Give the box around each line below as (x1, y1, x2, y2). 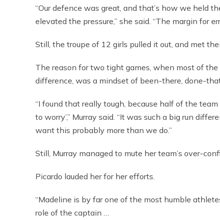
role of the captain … (35, 208, 109, 218)
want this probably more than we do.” (35, 125, 172, 135)
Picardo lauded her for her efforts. (35, 171, 155, 181)
